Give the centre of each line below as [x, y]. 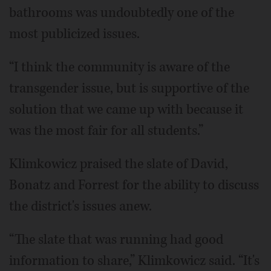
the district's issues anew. [80, 206]
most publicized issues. [74, 34]
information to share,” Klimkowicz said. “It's [134, 261]
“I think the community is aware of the [119, 67]
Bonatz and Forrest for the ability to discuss [134, 185]
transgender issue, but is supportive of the [129, 88]
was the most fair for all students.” [106, 131]
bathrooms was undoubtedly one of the [122, 13]
